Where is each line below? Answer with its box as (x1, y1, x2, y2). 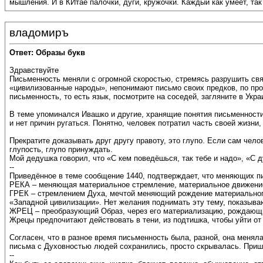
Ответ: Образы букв (9, 48, 85, 58)
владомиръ (9, 26, 69, 39)
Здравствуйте (9, 66, 59, 75)
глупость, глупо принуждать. (9, 145, 113, 154)
